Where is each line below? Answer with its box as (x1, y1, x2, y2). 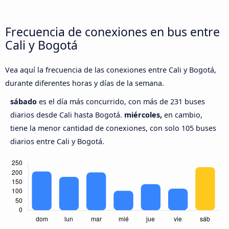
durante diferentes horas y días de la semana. (5, 78, 164, 88)
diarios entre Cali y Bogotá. (10, 136, 104, 147)
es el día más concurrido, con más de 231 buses (39, 97, 205, 107)
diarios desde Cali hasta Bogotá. (10, 110, 124, 120)
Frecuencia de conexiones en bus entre (5, 23, 220, 40)
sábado (10, 97, 39, 107)
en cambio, (162, 110, 202, 120)
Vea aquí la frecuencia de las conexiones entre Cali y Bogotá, (5, 65, 216, 75)
